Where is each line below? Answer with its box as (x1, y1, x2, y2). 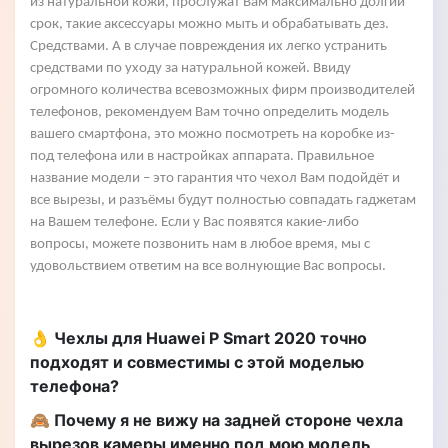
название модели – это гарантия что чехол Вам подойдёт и (30, 171, 400, 186)
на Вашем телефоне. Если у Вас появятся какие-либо (30, 215, 359, 230)
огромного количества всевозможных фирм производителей (30, 83, 415, 98)
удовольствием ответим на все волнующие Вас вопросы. (30, 259, 386, 274)
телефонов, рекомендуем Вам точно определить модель (30, 105, 389, 120)
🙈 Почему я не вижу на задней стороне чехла (30, 410, 403, 430)
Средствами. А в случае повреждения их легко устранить (30, 39, 387, 54)
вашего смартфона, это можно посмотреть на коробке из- (30, 127, 395, 142)
